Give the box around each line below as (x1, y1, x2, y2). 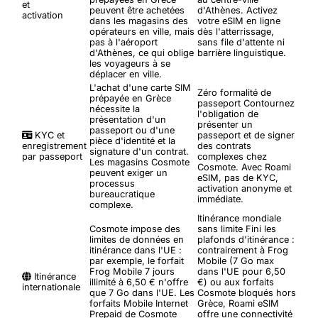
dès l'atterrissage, (197, 26, 274, 37)
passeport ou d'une (89, 124, 175, 136)
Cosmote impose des (89, 223, 180, 234)
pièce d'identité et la (89, 135, 175, 146)
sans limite (197, 223, 243, 234)
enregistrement (22, 140, 87, 151)
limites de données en (89, 234, 184, 245)
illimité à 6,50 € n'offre (89, 276, 188, 287)
